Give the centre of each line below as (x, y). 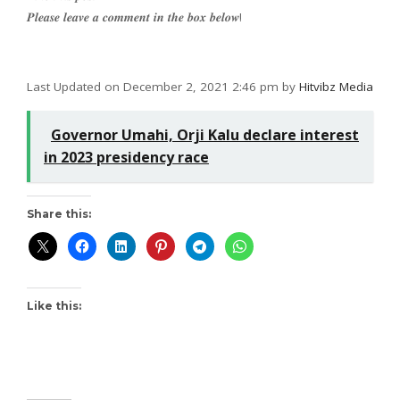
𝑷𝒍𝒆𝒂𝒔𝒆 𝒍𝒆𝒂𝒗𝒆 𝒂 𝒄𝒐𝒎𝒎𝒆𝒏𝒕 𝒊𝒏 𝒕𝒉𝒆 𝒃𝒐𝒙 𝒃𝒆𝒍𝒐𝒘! (134, 17)
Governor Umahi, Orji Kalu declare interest (205, 135)
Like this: (54, 306)
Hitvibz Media (336, 87)
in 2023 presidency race (126, 158)
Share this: (59, 214)
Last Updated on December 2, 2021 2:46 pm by (163, 87)
